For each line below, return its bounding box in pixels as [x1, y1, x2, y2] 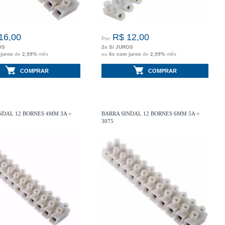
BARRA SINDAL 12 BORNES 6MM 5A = [101, 110, 199, 117]
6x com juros [109, 51, 143, 57]
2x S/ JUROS [101, 44, 133, 50]
